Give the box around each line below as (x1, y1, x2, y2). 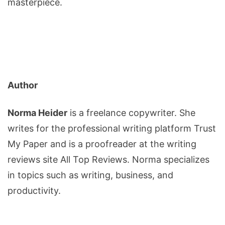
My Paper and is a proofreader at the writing (8, 139, 196, 150)
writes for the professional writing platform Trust (8, 123, 216, 134)
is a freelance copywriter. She (67, 107, 195, 119)
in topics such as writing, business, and (8, 170, 173, 181)
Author (8, 80, 40, 91)
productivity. (8, 185, 61, 196)
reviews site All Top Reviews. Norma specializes (8, 154, 209, 165)
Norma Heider (8, 107, 67, 119)
